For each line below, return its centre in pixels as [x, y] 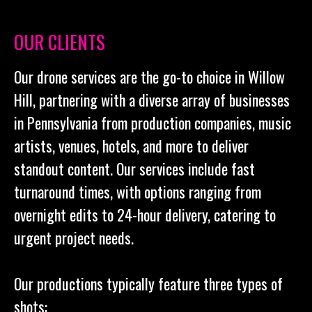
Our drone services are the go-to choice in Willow [149, 77]
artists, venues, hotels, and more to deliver [131, 146]
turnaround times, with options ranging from [138, 192]
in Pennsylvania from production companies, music [153, 123]
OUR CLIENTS [60, 42]
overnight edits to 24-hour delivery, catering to [145, 214]
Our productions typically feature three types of [148, 283]
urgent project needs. [74, 237]
